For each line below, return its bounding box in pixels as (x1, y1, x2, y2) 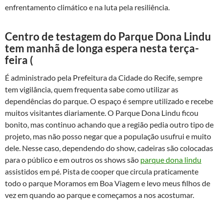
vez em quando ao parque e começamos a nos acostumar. (5, 190, 194, 199)
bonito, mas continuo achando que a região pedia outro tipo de (5, 120, 214, 129)
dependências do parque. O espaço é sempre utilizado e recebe (5, 96, 213, 106)
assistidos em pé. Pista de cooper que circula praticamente (5, 167, 198, 176)
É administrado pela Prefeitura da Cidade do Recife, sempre (5, 73, 202, 82)
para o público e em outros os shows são (5, 155, 140, 164)
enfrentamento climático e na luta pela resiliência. (5, 2, 170, 12)
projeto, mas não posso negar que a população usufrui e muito (5, 131, 211, 141)
